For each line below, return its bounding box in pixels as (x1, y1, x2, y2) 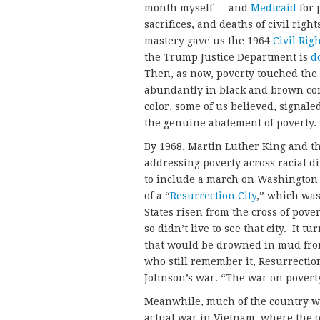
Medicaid (251, 2, 296, 14)
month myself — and (144, 2, 251, 14)
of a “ (144, 190, 170, 202)
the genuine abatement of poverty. (144, 117, 316, 129)
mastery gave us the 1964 (144, 35, 273, 47)
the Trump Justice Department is (144, 51, 311, 64)
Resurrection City (170, 190, 256, 202)
